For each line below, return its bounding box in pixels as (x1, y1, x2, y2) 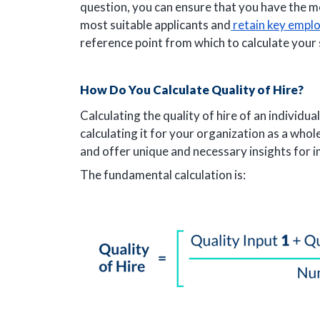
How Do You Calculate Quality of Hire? (80, 81, 304, 97)
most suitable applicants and (80, 17, 231, 32)
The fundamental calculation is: (80, 167, 246, 182)
